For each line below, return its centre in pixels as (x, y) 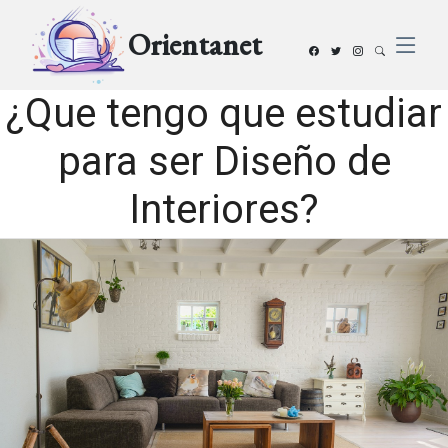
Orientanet (194, 44)
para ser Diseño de (224, 161)
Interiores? (224, 209)
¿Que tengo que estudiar (224, 113)
